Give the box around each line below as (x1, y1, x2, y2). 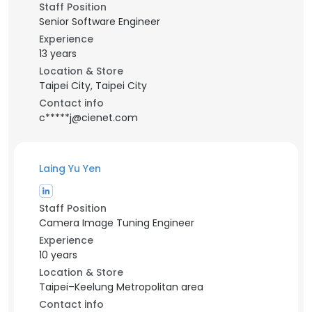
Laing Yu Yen (39, 162, 101, 175)
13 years (39, 47, 77, 61)
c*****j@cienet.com (39, 111, 138, 125)
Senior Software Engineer (39, 15, 160, 29)
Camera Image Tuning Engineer (39, 216, 194, 230)
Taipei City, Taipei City (39, 79, 147, 93)
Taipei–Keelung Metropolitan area (39, 280, 203, 294)
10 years (39, 248, 77, 262)
